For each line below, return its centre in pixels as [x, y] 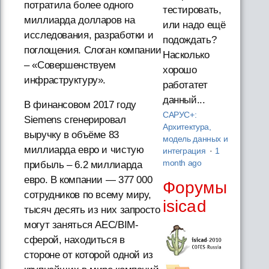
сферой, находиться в [74, 240]
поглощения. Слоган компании [93, 50]
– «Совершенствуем [70, 65]
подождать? [189, 40]
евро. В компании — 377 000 [88, 180]
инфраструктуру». [65, 80]
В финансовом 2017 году [80, 105]
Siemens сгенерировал [75, 120]
